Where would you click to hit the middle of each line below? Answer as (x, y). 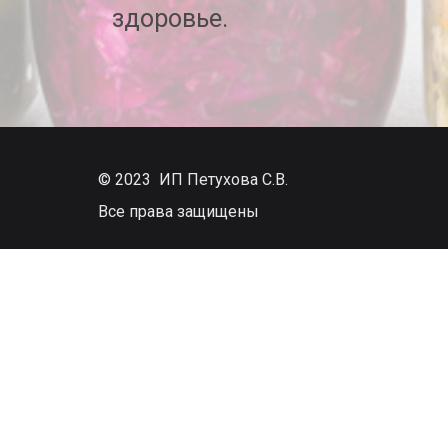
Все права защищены (178, 211)
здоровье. (170, 18)
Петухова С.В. (237, 179)
